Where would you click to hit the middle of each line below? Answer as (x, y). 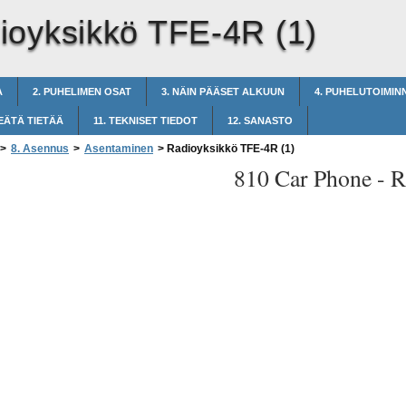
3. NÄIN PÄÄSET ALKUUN (223, 92)
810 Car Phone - (312, 178)
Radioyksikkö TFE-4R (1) (229, 149)
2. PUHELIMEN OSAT (82, 92)
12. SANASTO (260, 121)
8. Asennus (40, 149)
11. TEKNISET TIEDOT (145, 121)
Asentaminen (119, 149)
